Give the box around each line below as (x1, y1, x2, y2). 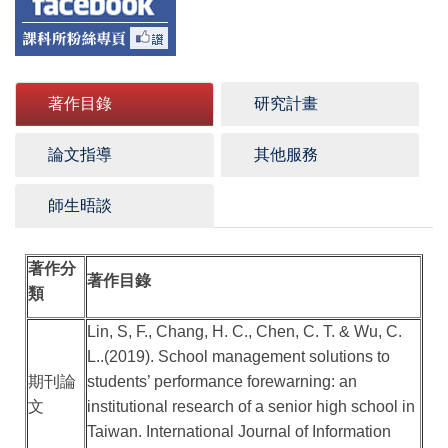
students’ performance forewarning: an (87, 373, 358, 391)
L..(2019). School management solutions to (87, 348, 391, 366)
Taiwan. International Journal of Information (87, 423, 392, 441)
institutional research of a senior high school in (87, 398, 416, 416)
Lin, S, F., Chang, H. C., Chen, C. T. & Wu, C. (87, 323, 403, 341)
